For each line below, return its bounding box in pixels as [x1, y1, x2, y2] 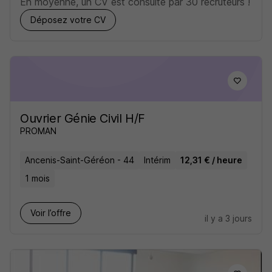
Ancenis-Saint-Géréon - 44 [25, 155, 134, 165]
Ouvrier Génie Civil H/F [20, 111, 145, 126]
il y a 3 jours [205, 213, 252, 223]
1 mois [25, 173, 50, 183]
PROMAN [20, 126, 56, 136]
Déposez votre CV [30, 15, 106, 25]
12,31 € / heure [180, 155, 242, 165]
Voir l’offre [30, 208, 71, 218]
